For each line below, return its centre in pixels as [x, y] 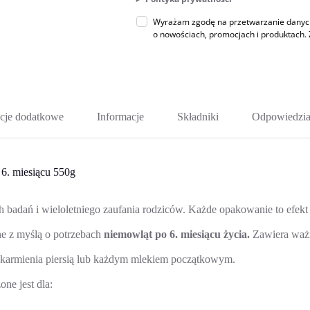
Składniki [198, 116]
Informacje [120, 116]
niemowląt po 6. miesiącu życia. [177, 234]
